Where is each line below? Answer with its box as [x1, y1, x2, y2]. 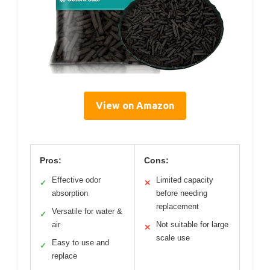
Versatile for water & [52, 207, 122, 216]
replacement [156, 202, 199, 212]
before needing [156, 189, 207, 198]
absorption [52, 189, 88, 198]
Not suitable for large [156, 220, 228, 230]
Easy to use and [52, 238, 109, 248]
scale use [156, 233, 190, 243]
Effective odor [52, 175, 101, 185]
